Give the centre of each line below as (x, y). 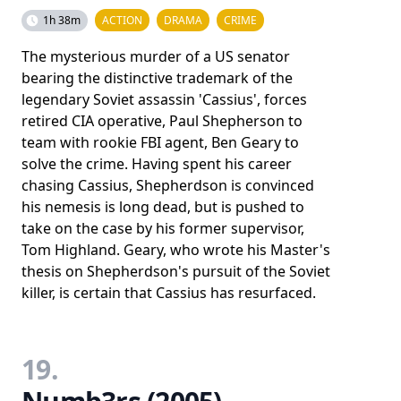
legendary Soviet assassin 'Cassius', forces (164, 99)
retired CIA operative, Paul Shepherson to (162, 120)
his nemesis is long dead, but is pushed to (163, 206)
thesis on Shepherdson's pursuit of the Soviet (176, 271)
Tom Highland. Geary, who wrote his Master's (176, 249)
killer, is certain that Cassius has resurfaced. (169, 292)
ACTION (122, 20)
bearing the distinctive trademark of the (157, 77)
